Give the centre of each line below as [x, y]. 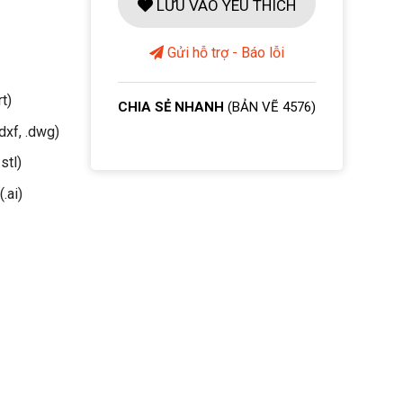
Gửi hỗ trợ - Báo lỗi [224, 53]
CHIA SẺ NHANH [173, 107]
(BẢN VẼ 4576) [272, 107]
